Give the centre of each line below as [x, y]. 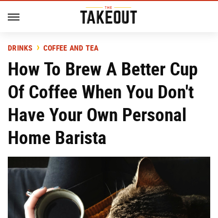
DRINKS [20, 48]
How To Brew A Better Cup [103, 69]
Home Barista [57, 137]
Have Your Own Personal [97, 115]
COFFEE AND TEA [71, 48]
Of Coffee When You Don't [101, 92]
